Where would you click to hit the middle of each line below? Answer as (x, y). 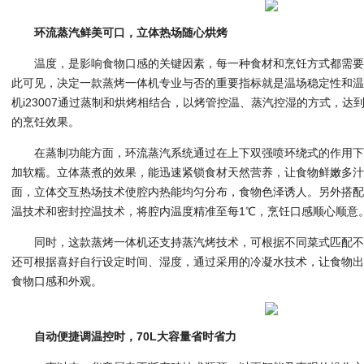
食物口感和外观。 (57, 282)
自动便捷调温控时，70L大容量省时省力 (136, 337)
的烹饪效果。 (46, 122)
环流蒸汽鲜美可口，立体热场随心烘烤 (131, 33)
